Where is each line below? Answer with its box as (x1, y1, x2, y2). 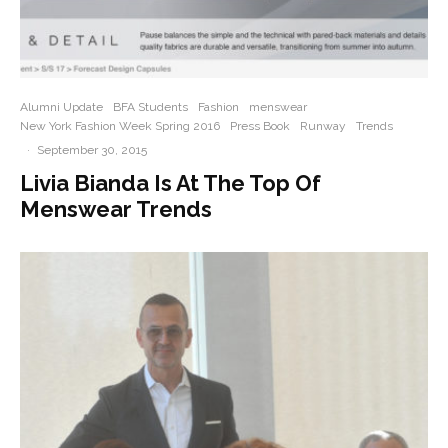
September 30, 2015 (37, 143, 147, 157)
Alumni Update (20, 100, 103, 114)
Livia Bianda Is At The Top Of (20, 170, 321, 196)
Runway (300, 119, 346, 133)
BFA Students (113, 100, 188, 114)
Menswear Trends (20, 196, 212, 222)
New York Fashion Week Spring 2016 (20, 119, 220, 133)
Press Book (230, 119, 290, 133)
